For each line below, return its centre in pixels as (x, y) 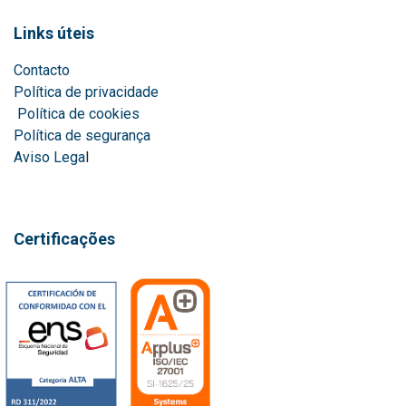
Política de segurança (84, 135)
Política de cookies (78, 113)
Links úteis (54, 33)
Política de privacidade (86, 92)
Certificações (64, 238)
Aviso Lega (49, 157)
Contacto (42, 70)
